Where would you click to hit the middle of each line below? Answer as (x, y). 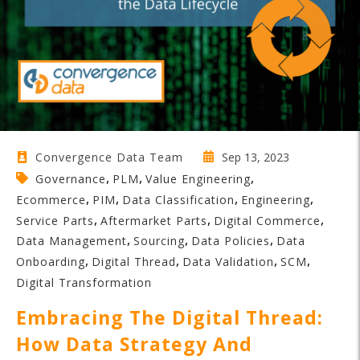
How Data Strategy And (134, 344)
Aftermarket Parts (154, 220)
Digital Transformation (84, 282)
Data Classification (178, 199)
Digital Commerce (267, 220)
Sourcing (159, 241)
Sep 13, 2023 (254, 157)
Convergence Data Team (109, 157)
